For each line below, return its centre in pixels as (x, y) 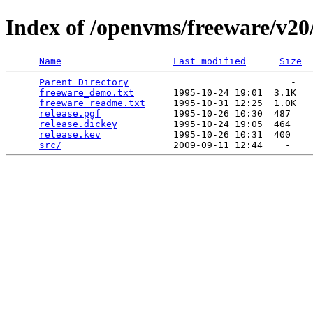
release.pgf (70, 113)
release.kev (70, 134)
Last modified (210, 61)
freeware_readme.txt (92, 103)
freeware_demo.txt (87, 92)
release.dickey (78, 124)
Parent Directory (84, 82)
